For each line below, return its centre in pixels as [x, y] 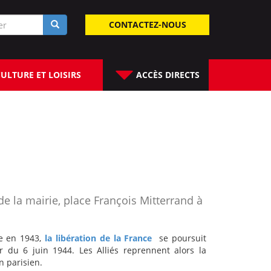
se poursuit [179, 238]
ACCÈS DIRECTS [167, 75]
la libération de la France [99, 238]
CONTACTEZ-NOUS [147, 24]
